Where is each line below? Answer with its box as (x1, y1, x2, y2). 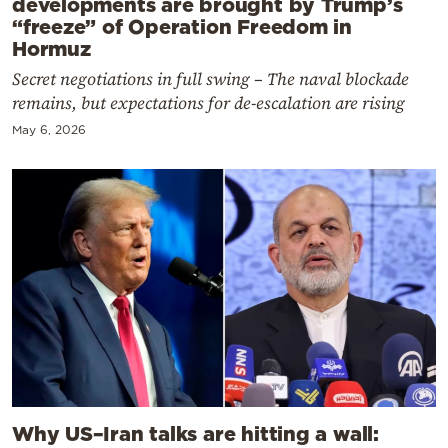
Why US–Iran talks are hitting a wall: (12, 421, 379, 444)
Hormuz (12, 36, 91, 59)
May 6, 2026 (12, 122, 86, 136)
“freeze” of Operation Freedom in (12, 14, 352, 37)
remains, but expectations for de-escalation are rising (12, 90, 405, 115)
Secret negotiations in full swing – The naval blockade (12, 66, 409, 91)
